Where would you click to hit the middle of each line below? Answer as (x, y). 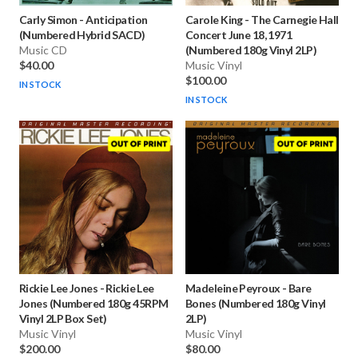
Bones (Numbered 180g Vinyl (256, 304)
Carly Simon (48, 20)
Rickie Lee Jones (59, 288)
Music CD (43, 50)
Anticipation (117, 20)
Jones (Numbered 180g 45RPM (94, 304)
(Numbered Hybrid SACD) (82, 35)
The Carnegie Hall (295, 20)
